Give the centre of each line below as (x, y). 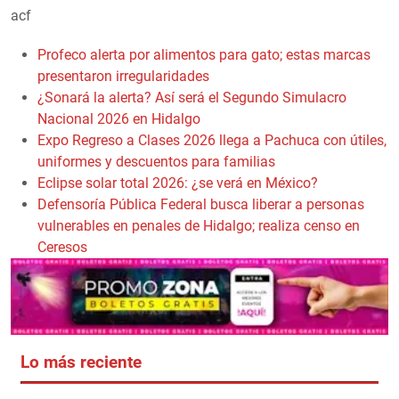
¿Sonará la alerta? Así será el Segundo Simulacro (192, 97)
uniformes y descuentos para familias (156, 161)
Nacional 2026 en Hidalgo (119, 118)
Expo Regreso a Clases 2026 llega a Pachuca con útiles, (212, 140)
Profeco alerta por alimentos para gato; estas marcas (204, 54)
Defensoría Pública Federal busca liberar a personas (201, 204)
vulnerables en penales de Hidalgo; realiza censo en (199, 225)
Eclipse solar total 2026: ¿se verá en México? (178, 183)
